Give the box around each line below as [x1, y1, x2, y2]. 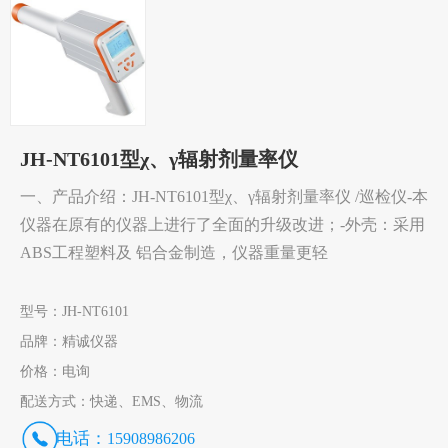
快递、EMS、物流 [90, 393, 203, 409]
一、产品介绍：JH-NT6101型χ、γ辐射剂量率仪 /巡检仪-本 [20, 187, 428, 205]
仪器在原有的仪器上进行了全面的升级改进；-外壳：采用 [20, 215, 425, 233]
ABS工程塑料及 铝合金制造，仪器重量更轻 [20, 243, 328, 261]
